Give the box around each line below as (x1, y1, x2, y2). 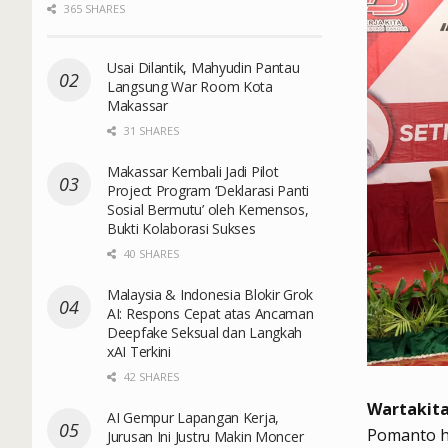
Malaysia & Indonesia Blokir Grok (107, 284, 314, 304)
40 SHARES (121, 245, 179, 261)
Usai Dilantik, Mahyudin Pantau (107, 57, 300, 77)
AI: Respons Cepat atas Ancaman (107, 303, 314, 323)
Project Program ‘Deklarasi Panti (107, 180, 310, 200)
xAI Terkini (107, 341, 171, 361)
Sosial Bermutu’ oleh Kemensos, (107, 199, 309, 219)
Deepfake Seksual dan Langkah (107, 322, 303, 342)
